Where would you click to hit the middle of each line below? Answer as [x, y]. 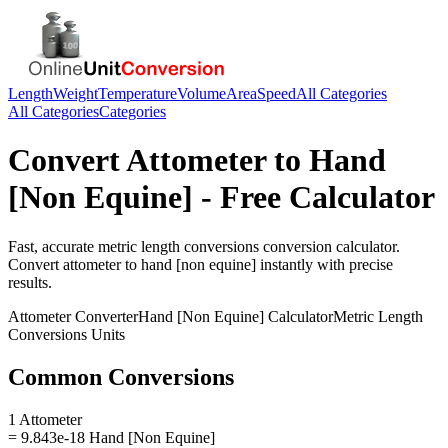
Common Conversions [121, 376]
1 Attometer [45, 419]
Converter [104, 316]
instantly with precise [324, 264]
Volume [201, 93]
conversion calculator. [329, 246]
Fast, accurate [53, 246]
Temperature [137, 93]
